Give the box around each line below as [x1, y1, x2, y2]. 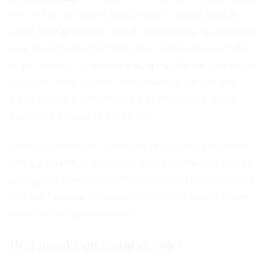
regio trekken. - [10, 59, 83, 72]
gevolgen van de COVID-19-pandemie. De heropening [10, 174, 253, 186]
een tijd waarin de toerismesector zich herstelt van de [10, 157, 252, 169]
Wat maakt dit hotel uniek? [10, 237, 182, 254]
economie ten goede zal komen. [10, 110, 155, 122]
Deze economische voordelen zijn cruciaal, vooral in [10, 140, 249, 153]
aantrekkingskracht [10, 26, 104, 38]
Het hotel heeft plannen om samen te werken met [10, 76, 237, 89]
